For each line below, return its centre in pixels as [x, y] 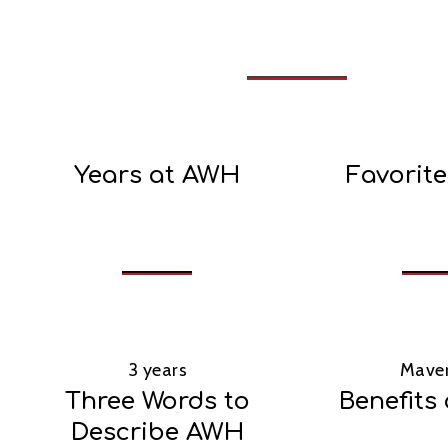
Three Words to [157, 401]
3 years [157, 369]
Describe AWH [157, 432]
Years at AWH [157, 175]
